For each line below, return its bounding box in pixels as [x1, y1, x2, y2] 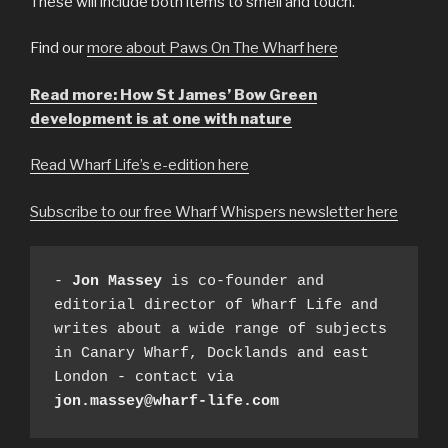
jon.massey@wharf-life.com [54, 393, 279, 411]
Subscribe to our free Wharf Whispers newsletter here [30, 202, 398, 221]
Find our [30, 39, 87, 58]
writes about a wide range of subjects [54, 321, 387, 339]
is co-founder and [162, 273, 324, 291]
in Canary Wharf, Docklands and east [54, 345, 369, 363]
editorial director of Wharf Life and [54, 297, 378, 315]
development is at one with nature [30, 109, 292, 128]
